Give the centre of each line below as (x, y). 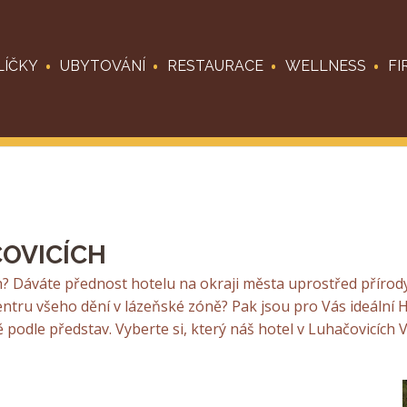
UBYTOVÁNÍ (102, 66)
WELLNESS (325, 66)
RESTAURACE (215, 66)
